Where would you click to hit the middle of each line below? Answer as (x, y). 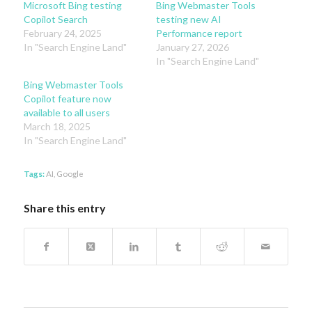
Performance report (199, 33)
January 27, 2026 (192, 47)
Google (70, 173)
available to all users (67, 112)
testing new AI (188, 19)
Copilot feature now (67, 98)
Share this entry (64, 208)
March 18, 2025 (57, 126)
